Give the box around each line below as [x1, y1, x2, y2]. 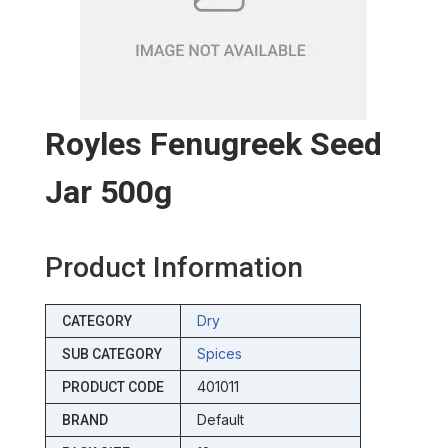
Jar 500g [44, 173, 172, 212]
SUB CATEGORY [61, 346, 162, 363]
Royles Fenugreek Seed [44, 125, 382, 164]
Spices [196, 345, 242, 363]
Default [196, 411, 244, 429]
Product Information [44, 251, 303, 285]
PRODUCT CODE [61, 379, 164, 396]
